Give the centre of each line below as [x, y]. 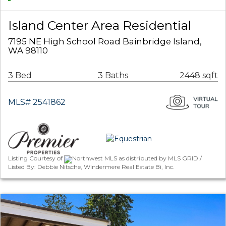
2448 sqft [199, 76]
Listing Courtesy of [36, 158]
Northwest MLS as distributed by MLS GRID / [137, 158]
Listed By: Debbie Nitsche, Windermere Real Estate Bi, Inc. [91, 166]
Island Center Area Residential [100, 25]
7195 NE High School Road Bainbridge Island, [105, 42]
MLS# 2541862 [37, 102]
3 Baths [113, 76]
